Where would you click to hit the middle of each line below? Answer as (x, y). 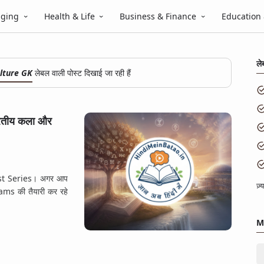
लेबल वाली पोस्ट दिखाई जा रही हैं (81, 73)
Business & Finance (158, 16)
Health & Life (69, 16)
